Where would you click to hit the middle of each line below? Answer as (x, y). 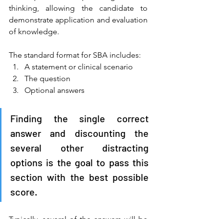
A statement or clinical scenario (80, 66)
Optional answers (55, 90)
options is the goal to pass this (79, 162)
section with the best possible (79, 177)
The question (48, 78)
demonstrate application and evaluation (78, 20)
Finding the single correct (79, 118)
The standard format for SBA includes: (76, 55)
